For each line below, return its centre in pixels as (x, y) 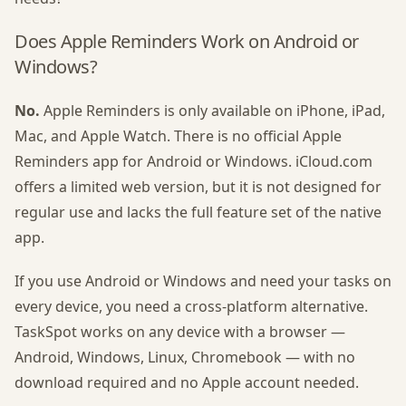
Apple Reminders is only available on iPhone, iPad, (213, 111)
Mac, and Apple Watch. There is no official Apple (178, 136)
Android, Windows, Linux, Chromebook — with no (185, 357)
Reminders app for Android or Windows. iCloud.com (193, 161)
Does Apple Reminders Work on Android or (187, 41)
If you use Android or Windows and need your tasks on (203, 281)
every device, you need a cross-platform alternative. (191, 306)
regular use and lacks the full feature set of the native (198, 212)
